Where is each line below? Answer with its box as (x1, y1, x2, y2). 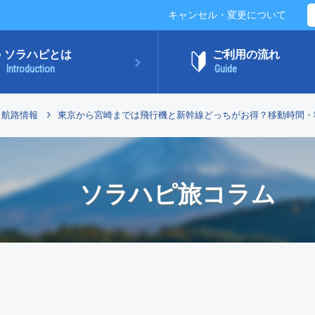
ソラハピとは (4, 49, 72, 60)
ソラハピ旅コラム (79, 181, 276, 207)
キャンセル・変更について (168, 9, 286, 20)
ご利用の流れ (212, 49, 280, 60)
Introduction (6, 63, 55, 75)
